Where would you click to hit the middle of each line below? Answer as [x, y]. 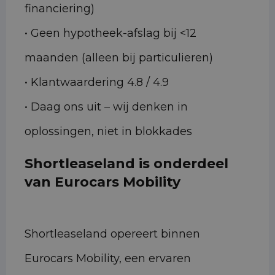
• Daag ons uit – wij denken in [106, 107]
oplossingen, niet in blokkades [108, 132]
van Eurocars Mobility [103, 182]
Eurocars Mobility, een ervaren [108, 259]
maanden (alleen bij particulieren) [119, 58]
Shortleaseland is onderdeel [126, 164]
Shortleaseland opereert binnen [112, 234]
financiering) [60, 9]
